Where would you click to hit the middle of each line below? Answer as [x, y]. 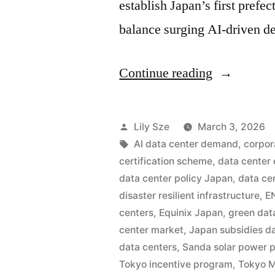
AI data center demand [186, 144]
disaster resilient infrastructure [190, 195]
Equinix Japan [191, 212]
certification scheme [166, 161]
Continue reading [166, 73]
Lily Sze [152, 126]
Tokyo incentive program [176, 264]
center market [152, 230]
